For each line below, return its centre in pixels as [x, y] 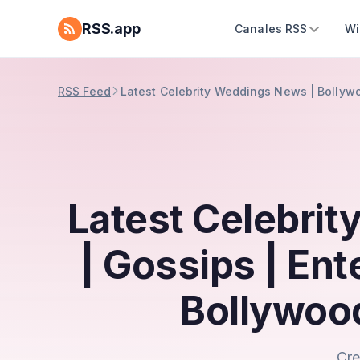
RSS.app [111, 29]
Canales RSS [271, 29]
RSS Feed [84, 91]
